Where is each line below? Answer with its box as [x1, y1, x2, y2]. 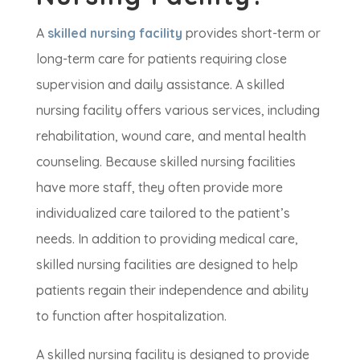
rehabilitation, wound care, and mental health [35, 128, 306, 145]
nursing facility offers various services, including [35, 102, 320, 119]
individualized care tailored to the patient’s [35, 205, 290, 222]
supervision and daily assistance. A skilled [35, 76, 284, 93]
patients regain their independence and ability [35, 282, 309, 299]
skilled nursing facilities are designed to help [35, 256, 298, 273]
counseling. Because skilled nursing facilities [35, 153, 296, 170]
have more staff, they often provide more [35, 179, 283, 196]
